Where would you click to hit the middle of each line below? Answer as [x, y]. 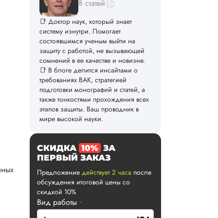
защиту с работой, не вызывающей [92, 51]
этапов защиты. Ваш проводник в [89, 109]
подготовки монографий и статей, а [92, 90]
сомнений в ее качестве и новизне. [92, 61]
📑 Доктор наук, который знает [86, 22]
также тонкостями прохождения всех [94, 100]
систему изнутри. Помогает [80, 31]
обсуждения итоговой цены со [83, 182]
